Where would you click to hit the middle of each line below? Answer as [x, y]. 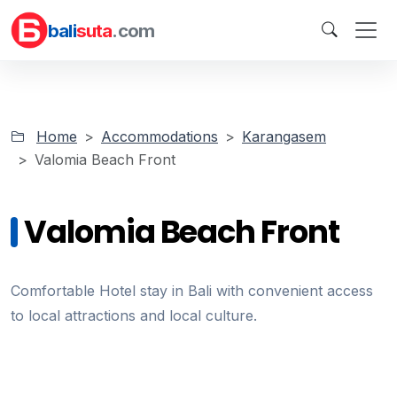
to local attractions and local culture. [134, 315]
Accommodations [160, 136]
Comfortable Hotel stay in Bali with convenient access [192, 291]
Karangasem [284, 136]
